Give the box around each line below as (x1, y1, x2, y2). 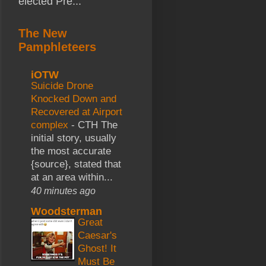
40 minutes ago (31, 185, 96, 196)
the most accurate (31, 145, 111, 157)
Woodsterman (31, 205, 102, 217)
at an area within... (31, 171, 113, 183)
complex (31, 119, 71, 131)
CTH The (78, 119, 118, 131)
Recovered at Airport (31, 106, 122, 118)
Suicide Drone (31, 80, 93, 91)
